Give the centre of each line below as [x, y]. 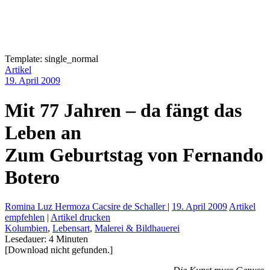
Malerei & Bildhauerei [137, 228]
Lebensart [71, 228]
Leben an [43, 132]
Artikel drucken [80, 217]
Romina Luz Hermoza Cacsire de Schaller [86, 206]
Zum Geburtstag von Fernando [134, 155]
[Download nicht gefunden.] [59, 250]
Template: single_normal [52, 59]
